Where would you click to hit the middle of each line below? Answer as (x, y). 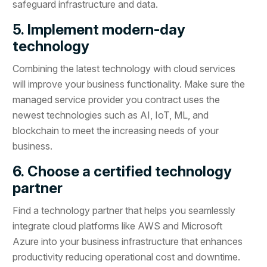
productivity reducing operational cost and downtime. (127, 257)
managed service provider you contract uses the (117, 99)
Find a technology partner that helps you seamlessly (124, 210)
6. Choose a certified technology (122, 171)
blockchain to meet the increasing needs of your (116, 130)
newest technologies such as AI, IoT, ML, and (111, 115)
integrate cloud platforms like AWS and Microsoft (118, 226)
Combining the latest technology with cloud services (124, 68)
